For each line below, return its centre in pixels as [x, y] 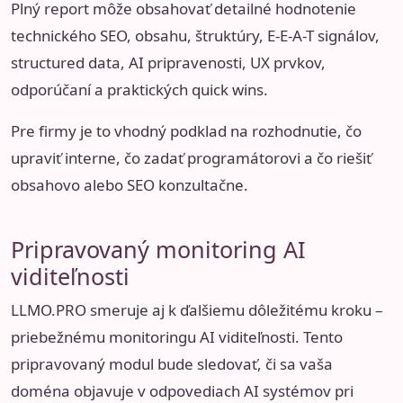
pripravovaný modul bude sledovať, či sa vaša [172, 363]
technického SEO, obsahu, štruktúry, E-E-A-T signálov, [195, 36]
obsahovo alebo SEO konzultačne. [130, 185]
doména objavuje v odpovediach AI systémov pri [182, 390]
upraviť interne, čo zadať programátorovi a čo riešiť [191, 158]
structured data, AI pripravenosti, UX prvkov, [168, 63]
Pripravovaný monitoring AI [158, 249]
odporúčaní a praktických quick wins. [139, 90]
